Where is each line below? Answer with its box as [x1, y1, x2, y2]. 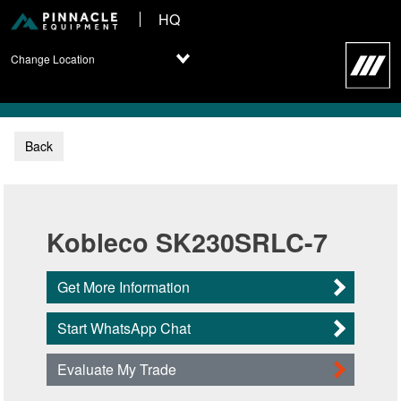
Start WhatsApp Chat [57, 318, 191, 339]
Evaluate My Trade [57, 359, 176, 380]
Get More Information [57, 277, 190, 298]
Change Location [11, 51, 95, 66]
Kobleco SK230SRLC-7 [47, 224, 328, 261]
